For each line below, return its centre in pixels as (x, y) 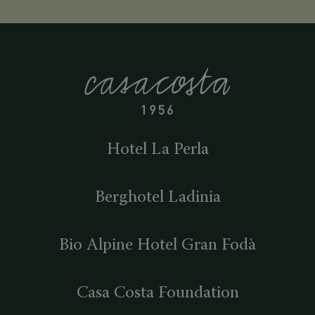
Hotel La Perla (157, 149)
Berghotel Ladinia (157, 197)
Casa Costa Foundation (157, 293)
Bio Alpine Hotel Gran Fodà (157, 245)
